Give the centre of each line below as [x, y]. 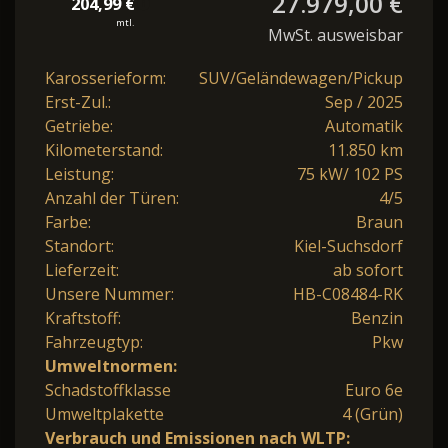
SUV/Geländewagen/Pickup [301, 78]
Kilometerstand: [104, 150]
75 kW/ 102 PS [350, 174]
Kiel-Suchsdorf [348, 246]
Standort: [79, 246]
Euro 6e [374, 390]
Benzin [377, 318]
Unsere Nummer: [109, 294]
